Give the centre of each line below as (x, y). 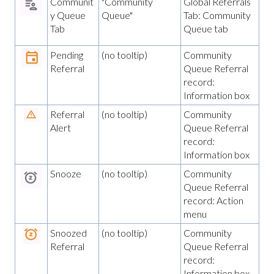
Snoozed (68, 232)
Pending (67, 54)
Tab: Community (217, 15)
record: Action (213, 200)
